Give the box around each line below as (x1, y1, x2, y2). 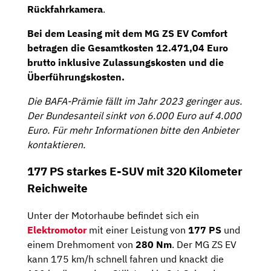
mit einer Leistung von (87, 224, 188, 237)
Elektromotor (27, 224, 87, 237)
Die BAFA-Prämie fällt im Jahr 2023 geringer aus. (27, 94, 242, 107)
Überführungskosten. (27, 70, 125, 83)
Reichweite (27, 181, 88, 196)
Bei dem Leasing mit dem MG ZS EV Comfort (27, 27, 227, 39)
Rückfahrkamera (27, 2, 103, 15)
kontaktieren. (27, 138, 85, 151)
